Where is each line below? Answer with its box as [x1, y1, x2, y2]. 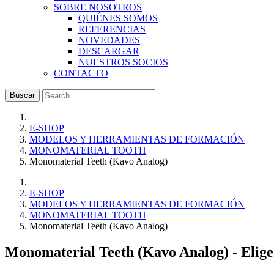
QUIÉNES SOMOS [78, 13, 158, 23]
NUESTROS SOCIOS [78, 57, 168, 67]
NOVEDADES [78, 35, 140, 45]
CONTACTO [54, 68, 108, 78]
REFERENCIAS [78, 24, 146, 34]
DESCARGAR [78, 46, 139, 56]
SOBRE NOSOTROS [54, 2, 142, 12]
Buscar [10, 91, 35, 100]
